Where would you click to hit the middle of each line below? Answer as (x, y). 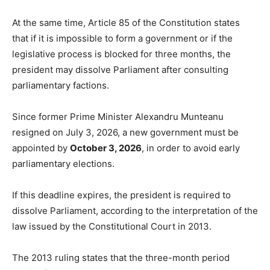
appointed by (41, 148)
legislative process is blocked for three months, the (121, 54)
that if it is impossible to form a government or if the (122, 39)
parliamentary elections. (63, 164)
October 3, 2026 (106, 148)
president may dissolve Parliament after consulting (120, 70)
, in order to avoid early (191, 148)
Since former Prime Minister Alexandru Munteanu (118, 117)
